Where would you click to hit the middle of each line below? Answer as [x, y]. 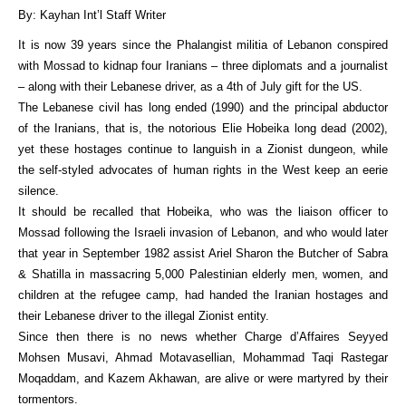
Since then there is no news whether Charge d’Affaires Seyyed [203, 337]
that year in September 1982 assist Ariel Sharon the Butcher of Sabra [203, 253]
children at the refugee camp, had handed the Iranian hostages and [203, 295]
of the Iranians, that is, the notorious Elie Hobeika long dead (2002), [203, 128]
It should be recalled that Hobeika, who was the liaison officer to [203, 212]
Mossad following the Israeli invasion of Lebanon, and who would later [203, 232]
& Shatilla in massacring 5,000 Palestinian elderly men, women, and [203, 274]
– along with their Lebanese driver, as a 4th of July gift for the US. [190, 87]
